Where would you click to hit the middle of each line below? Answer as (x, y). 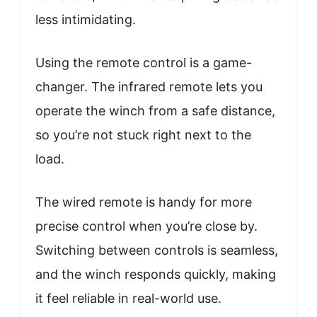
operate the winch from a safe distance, (155, 110)
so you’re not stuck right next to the (143, 134)
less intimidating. (86, 19)
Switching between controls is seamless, (157, 250)
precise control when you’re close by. (146, 226)
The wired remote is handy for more (144, 202)
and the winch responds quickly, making (156, 274)
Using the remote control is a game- (144, 62)
